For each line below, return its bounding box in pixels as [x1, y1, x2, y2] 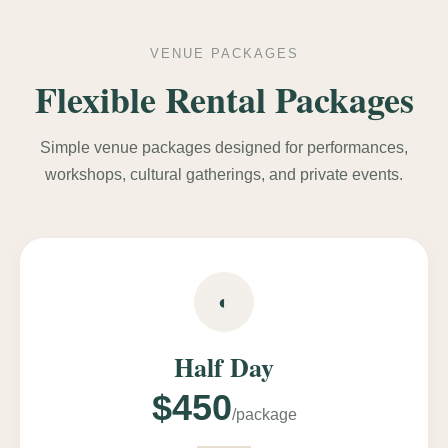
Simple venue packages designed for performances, [40, 138, 408, 156]
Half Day [174, 347, 274, 386]
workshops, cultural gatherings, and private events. [45, 165, 403, 183]
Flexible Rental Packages [34, 72, 414, 125]
